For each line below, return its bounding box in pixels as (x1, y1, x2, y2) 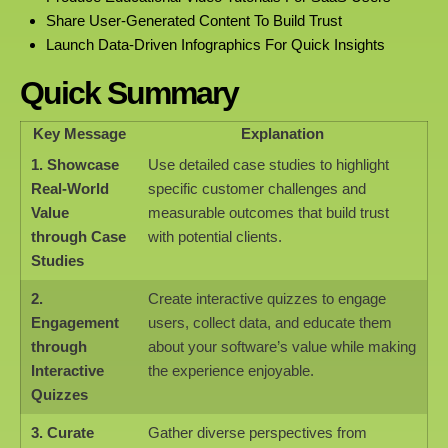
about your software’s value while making (148, 337, 416, 355)
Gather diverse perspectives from (148, 423, 367, 441)
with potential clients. (148, 227, 282, 245)
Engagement (31, 313, 119, 331)
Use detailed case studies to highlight (148, 155, 389, 173)
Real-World (31, 179, 109, 197)
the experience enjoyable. (148, 361, 314, 379)
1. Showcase (31, 155, 119, 173)
